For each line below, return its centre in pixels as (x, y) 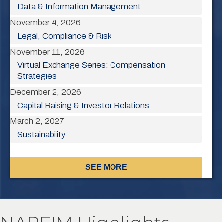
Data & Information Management (79, 7)
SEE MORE (106, 167)
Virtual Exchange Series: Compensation (91, 65)
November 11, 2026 (47, 52)
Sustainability (41, 135)
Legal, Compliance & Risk (64, 36)
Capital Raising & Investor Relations (83, 106)
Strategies (37, 76)
